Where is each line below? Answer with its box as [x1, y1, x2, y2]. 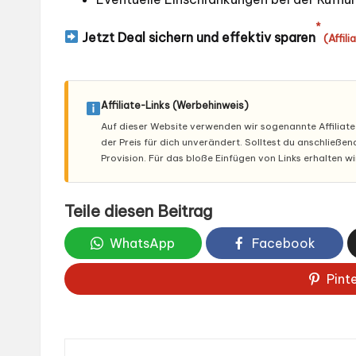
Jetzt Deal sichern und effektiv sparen [79, 29, 316, 45]
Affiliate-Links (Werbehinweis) [101, 99, 250, 111]
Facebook [252, 234, 316, 251]
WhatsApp [110, 234, 176, 251]
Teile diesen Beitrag [64, 200, 212, 221]
